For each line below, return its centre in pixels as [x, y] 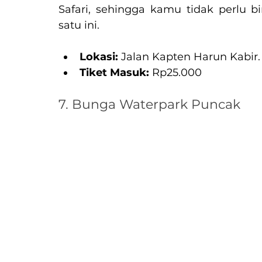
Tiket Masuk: [114, 72]
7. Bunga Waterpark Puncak [149, 104]
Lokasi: [99, 56]
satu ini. [79, 25]
